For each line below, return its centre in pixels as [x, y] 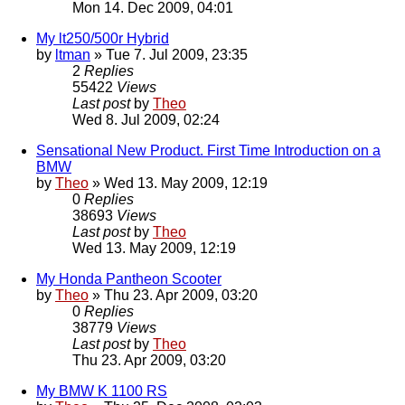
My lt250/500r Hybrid [103, 39]
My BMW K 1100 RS [102, 391]
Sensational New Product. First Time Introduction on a [208, 151]
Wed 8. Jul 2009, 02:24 [146, 120]
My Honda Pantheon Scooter [129, 279]
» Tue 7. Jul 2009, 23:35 [169, 55]
